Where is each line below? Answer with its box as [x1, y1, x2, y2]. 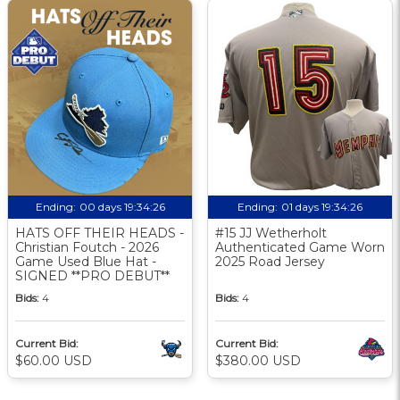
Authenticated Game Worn [215, 238, 385, 255]
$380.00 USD [215, 352, 301, 369]
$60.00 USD [15, 352, 92, 369]
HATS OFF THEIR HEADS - [15, 224, 184, 241]
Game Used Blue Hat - [15, 253, 156, 270]
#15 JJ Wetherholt [215, 224, 327, 241]
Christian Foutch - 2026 [15, 238, 159, 255]
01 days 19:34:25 [281, 199, 362, 213]
